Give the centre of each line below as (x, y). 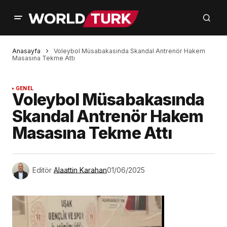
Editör (42, 170)
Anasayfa (26, 51)
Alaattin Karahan (80, 170)
